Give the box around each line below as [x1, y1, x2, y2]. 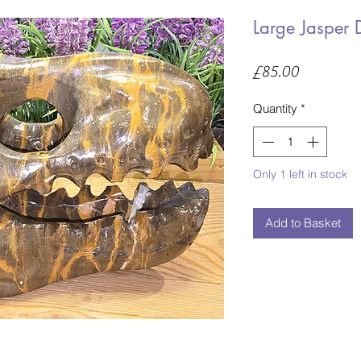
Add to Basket [265, 215, 341, 231]
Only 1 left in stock [253, 167, 347, 182]
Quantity [253, 100, 297, 116]
